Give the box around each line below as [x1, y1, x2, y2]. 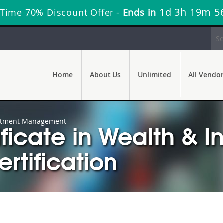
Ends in [119, 6, 160, 18]
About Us [90, 70, 121, 79]
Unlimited [138, 70, 171, 79]
